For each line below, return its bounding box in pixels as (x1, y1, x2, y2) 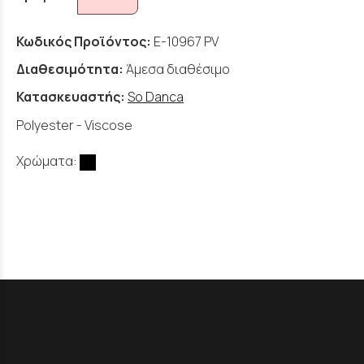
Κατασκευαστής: (16, 88, 128, 106)
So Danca (128, 88, 184, 106)
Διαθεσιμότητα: (16, 60, 123, 79)
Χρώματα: (16, 152, 80, 171)
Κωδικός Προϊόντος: (16, 32, 151, 51)
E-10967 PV (154, 32, 219, 51)
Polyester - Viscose (16, 116, 132, 135)
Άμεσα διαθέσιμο (126, 60, 230, 79)
